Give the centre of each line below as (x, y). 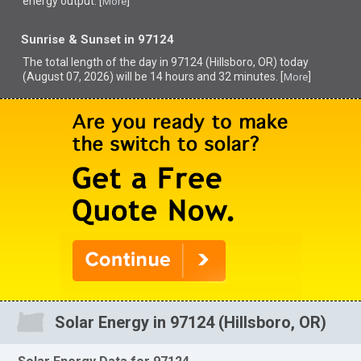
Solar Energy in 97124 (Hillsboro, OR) (190, 323)
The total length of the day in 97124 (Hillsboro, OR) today (166, 62)
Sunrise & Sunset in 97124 (98, 40)
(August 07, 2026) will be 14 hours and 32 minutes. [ (154, 77)
